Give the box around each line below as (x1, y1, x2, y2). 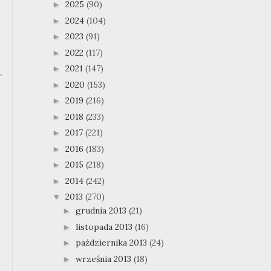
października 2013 (75, 237, 149, 249)
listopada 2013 (75, 221, 135, 232)
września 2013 (75, 253, 134, 264)
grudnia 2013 (75, 205, 129, 217)
